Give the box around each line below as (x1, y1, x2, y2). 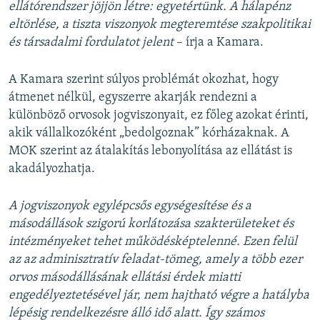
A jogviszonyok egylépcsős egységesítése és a (9, 199, 251, 213)
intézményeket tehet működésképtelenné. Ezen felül (9, 234, 297, 249)
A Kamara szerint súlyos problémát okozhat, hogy (9, 72, 279, 86)
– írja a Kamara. (174, 35, 264, 49)
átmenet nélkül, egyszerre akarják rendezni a (9, 90, 257, 104)
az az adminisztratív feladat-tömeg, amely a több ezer (9, 252, 302, 266)
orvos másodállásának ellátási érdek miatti (9, 270, 241, 284)
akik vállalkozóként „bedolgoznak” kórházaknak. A (9, 126, 289, 140)
